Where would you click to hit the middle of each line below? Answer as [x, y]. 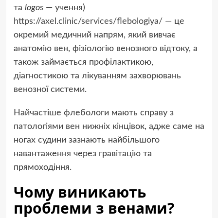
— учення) [64, 8]
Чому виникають [80, 192]
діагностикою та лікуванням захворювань [97, 76]
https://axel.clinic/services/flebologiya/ [88, 22]
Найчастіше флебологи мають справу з [93, 113]
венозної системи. [50, 90]
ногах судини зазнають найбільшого [86, 140]
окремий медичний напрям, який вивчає [94, 35]
